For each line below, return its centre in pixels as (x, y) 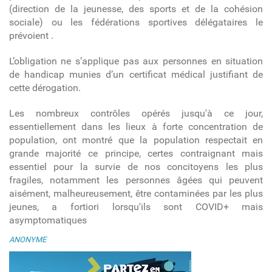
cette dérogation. (45, 88)
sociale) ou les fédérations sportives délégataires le (136, 22)
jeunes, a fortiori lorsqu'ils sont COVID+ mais (136, 207)
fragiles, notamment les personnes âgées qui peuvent (136, 180)
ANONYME (27, 240)
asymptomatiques (48, 220)
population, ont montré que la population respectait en (136, 140)
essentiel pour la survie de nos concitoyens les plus (136, 167)
